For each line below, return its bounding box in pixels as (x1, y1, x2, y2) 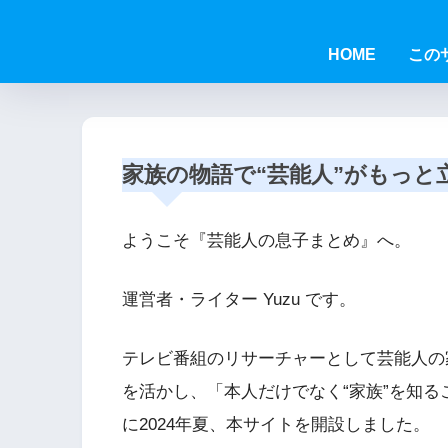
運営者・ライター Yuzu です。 (122, 289, 356, 309)
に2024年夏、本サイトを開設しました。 (122, 414, 430, 434)
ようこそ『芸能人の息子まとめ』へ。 (122, 231, 411, 251)
